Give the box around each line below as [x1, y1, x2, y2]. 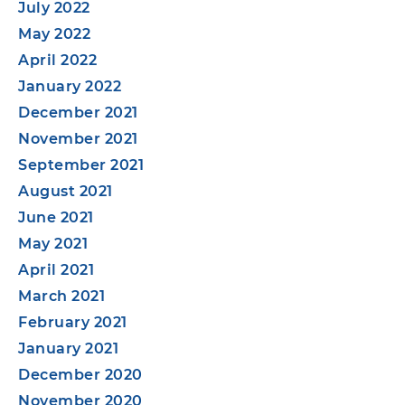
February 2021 [18, 313, 127, 331]
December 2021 [18, 103, 138, 121]
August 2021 [18, 182, 113, 200]
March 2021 [18, 287, 105, 305]
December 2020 [18, 365, 143, 383]
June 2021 [18, 208, 94, 226]
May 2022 [18, 24, 90, 42]
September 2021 [18, 155, 144, 174]
